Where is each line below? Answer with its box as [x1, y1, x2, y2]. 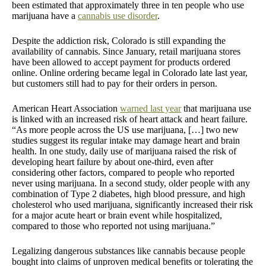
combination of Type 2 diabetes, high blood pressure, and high [12, 188, 245, 199]
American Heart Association [12, 103, 120, 113]
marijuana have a [12, 10, 78, 21]
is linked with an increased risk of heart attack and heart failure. [12, 113, 248, 124]
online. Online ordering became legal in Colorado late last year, [12, 67, 248, 78]
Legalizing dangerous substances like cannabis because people [12, 245, 245, 256]
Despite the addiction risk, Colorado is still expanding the [12, 35, 226, 46]
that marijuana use [181, 103, 251, 113]
